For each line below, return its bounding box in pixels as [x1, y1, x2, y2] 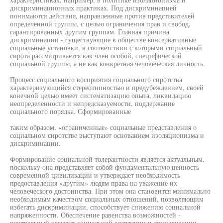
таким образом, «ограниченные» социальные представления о [10, 122, 197, 132]
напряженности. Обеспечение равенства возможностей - [10, 210, 181, 220]
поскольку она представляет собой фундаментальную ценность [10, 162, 199, 172]
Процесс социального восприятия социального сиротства [10, 75, 182, 84]
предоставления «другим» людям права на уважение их [10, 178, 177, 188]
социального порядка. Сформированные [10, 107, 131, 116]
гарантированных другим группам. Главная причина [10, 27, 169, 36]
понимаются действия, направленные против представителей [10, 11, 195, 20]
